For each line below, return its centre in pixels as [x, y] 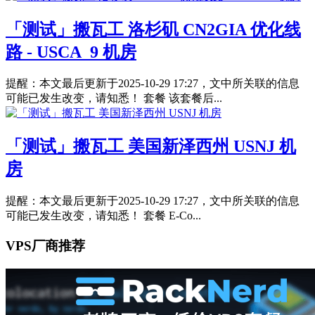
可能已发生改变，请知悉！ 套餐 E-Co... [103, 216]
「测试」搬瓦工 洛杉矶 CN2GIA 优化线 [153, 29]
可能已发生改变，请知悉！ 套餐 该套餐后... [114, 98]
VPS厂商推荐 [45, 245]
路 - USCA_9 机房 [71, 52]
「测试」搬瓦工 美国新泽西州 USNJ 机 [151, 147]
